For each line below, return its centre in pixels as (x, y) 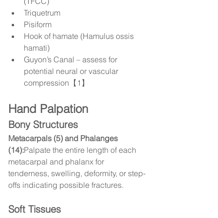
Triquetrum (42, 13)
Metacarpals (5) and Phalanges (64, 138)
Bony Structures (43, 125)
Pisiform (38, 25)
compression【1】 (56, 83)
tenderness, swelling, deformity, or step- (77, 173)
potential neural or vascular (72, 71)
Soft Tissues (35, 209)
